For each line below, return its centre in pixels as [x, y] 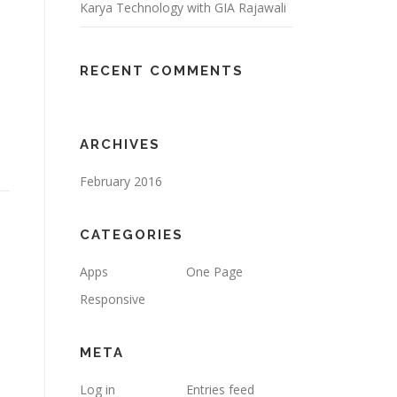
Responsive [113, 299]
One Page [214, 272]
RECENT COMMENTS [162, 71]
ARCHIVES [120, 144]
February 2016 [121, 181]
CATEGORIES [132, 235]
